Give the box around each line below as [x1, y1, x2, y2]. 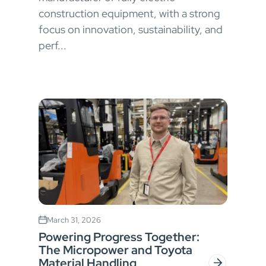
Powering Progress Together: [39, 229, 199, 245]
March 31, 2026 [47, 214, 101, 225]
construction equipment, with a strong [39, 6, 220, 20]
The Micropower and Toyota [39, 242, 192, 258]
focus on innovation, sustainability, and [39, 22, 223, 36]
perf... [39, 38, 66, 52]
